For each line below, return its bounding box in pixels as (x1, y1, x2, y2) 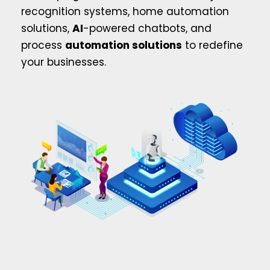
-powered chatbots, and (83, 20, 212, 36)
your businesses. (21, 54, 106, 69)
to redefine (182, 37, 243, 52)
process (21, 37, 65, 52)
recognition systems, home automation (21, 4, 229, 19)
